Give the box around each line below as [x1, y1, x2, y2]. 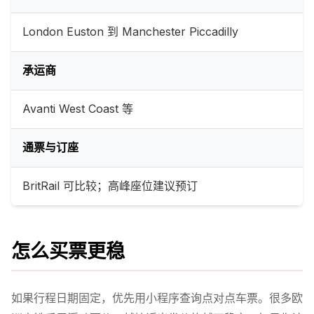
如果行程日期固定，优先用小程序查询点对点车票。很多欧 [11, 290, 303, 305]
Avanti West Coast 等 [22, 102, 133, 116]
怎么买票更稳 [11, 239, 125, 263]
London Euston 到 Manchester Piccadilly [22, 25, 238, 39]
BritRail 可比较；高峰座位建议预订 [22, 179, 198, 193]
